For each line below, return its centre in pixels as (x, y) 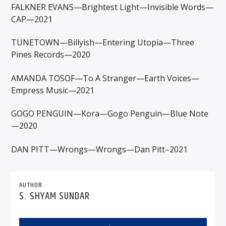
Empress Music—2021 (53, 90)
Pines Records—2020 (51, 55)
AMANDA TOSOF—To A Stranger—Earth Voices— (105, 78)
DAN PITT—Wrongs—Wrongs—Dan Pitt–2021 (100, 149)
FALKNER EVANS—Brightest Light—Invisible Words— (112, 7)
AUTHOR (31, 185)
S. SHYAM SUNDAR (55, 196)
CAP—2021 (32, 19)
